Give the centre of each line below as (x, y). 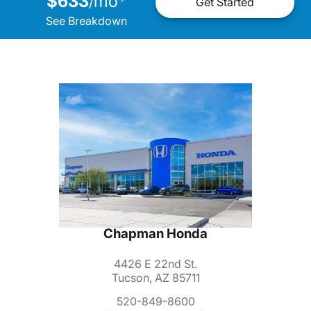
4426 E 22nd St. (155, 264)
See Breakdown (86, 20)
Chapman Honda (155, 234)
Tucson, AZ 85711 (155, 278)
